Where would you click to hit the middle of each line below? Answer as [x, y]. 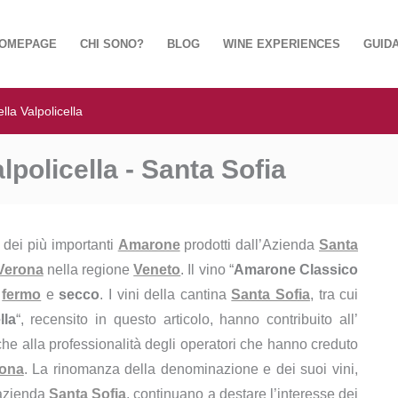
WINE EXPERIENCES [282, 44]
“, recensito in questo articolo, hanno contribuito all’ [187, 319]
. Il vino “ [207, 270]
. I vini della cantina [166, 295]
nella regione [88, 270]
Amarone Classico [295, 270]
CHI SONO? [112, 44]
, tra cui [334, 295]
